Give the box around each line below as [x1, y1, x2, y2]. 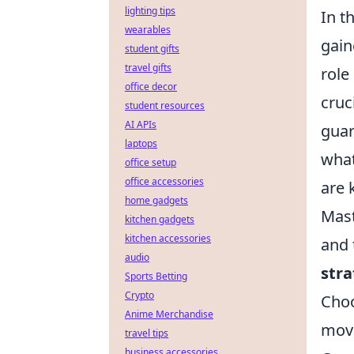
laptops [125, 137, 157, 150]
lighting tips [125, 4, 175, 17]
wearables [125, 23, 171, 36]
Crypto [125, 288, 154, 302]
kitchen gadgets [125, 213, 194, 226]
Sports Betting [125, 269, 187, 283]
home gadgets [125, 194, 188, 207]
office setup [125, 156, 176, 169]
